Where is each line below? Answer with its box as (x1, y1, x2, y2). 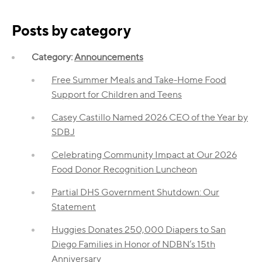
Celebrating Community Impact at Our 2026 (51, 149, 237, 160)
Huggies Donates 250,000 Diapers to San (51, 223, 226, 235)
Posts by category (12, 21, 131, 39)
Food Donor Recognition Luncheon (51, 163, 197, 175)
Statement (51, 201, 96, 212)
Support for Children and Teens (51, 88, 182, 100)
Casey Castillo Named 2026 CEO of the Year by (51, 111, 248, 123)
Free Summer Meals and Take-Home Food (51, 74, 226, 85)
